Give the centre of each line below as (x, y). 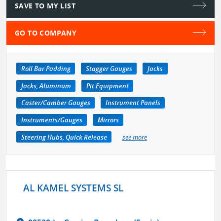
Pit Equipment (107, 86)
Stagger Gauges (109, 69)
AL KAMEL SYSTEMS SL (73, 188)
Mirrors (108, 120)
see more (134, 137)
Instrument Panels (133, 103)
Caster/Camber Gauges (55, 103)
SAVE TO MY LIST (45, 6)
